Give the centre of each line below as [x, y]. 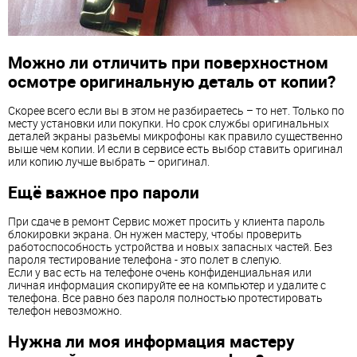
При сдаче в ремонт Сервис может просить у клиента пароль [167, 222]
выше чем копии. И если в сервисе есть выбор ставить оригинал [175, 149]
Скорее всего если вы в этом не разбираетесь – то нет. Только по [176, 111]
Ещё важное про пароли [104, 192]
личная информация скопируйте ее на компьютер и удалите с [167, 285]
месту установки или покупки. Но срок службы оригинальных [169, 124]
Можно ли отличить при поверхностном [168, 62]
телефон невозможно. [65, 311]
